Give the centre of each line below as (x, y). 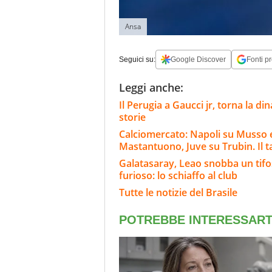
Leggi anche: (151, 87)
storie (132, 117)
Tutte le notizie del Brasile (178, 192)
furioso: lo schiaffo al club (178, 175)
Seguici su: (137, 59)
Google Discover (198, 59)
